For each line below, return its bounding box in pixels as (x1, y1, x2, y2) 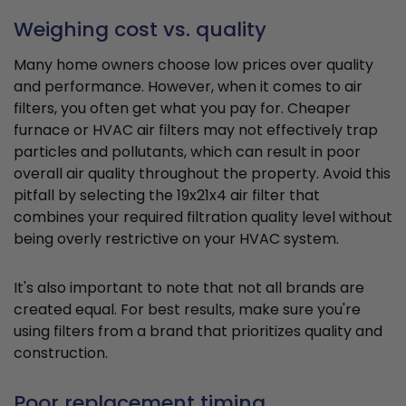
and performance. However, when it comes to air (14, 76, 362, 98)
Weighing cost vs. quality (14, 15, 266, 44)
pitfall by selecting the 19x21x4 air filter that (14, 185, 320, 207)
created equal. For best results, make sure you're (14, 299, 361, 321)
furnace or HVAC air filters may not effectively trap (14, 120, 378, 141)
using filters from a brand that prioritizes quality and (14, 321, 382, 343)
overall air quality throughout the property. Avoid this (14, 163, 391, 185)
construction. (14, 343, 108, 364)
